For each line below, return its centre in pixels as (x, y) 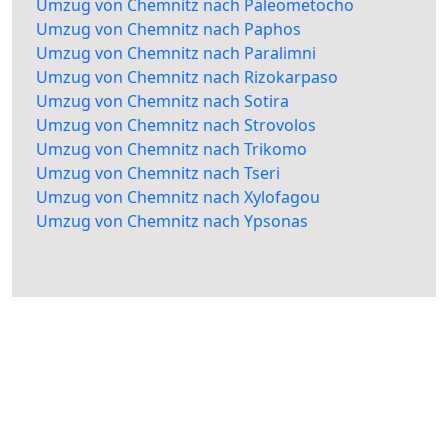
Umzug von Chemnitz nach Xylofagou (178, 197)
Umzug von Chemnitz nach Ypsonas (172, 221)
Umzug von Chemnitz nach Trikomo (171, 149)
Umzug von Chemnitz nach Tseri (158, 173)
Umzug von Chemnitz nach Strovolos (176, 125)
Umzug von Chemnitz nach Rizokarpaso (187, 77)
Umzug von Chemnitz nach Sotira (162, 101)
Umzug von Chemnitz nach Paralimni (176, 53)
